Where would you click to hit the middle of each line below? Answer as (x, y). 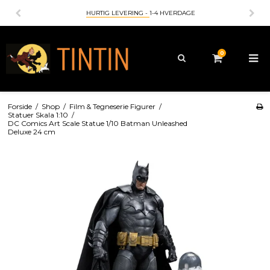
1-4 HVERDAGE (172, 13)
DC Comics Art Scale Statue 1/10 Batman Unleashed (97, 123)
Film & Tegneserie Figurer (112, 106)
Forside (20, 106)
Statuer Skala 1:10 (38, 115)
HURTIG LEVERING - (118, 13)
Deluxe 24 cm (31, 131)
